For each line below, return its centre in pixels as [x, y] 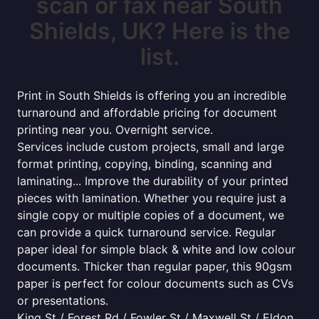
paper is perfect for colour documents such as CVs [155, 283]
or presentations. [63, 300]
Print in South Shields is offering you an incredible [152, 95]
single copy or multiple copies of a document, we [151, 215]
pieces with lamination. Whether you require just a [152, 198]
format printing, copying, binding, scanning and [145, 164]
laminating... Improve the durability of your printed [153, 181]
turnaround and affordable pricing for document [147, 113]
